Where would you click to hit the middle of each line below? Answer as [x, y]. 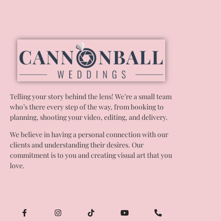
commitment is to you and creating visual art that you [91, 155]
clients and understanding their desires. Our [76, 145]
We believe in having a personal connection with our [89, 134]
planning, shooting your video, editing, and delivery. [89, 117]
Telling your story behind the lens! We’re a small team [91, 96]
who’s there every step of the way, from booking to [87, 107]
